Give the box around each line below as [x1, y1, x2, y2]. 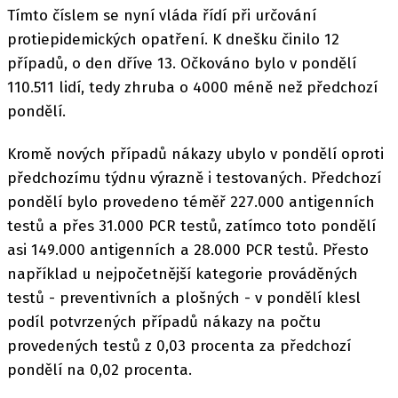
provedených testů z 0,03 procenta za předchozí [7, 336, 351, 355]
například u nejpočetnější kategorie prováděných [7, 264, 358, 283]
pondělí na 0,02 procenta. [7, 360, 192, 379]
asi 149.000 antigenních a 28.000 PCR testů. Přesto [7, 240, 369, 259]
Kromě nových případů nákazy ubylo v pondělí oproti [7, 144, 384, 163]
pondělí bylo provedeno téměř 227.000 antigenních [7, 192, 375, 211]
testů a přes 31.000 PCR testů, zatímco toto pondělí [7, 216, 376, 235]
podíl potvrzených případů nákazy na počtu [7, 312, 321, 331]
